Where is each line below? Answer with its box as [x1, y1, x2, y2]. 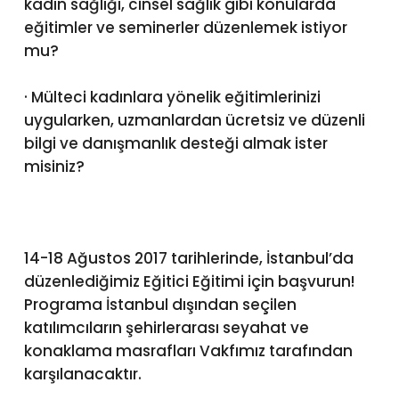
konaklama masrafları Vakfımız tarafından [23, 339, 353, 362]
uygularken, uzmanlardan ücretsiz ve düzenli [23, 109, 365, 131]
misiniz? [23, 155, 85, 177]
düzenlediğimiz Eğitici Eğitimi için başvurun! [23, 270, 354, 292]
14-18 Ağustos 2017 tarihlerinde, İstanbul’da [23, 247, 354, 269]
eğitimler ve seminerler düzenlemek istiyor [23, 17, 347, 39]
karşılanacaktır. [23, 362, 142, 385]
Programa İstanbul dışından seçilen [23, 293, 297, 315]
